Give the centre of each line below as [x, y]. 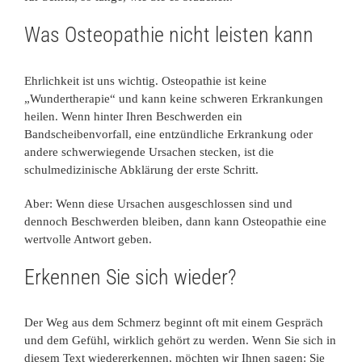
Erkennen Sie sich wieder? [130, 277]
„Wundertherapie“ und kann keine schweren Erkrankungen [174, 98]
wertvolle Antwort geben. [88, 239]
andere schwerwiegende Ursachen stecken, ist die [149, 152]
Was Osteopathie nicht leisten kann [169, 34]
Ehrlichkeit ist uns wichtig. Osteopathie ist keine [145, 80]
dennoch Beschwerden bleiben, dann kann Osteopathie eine [175, 221]
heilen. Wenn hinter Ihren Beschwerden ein [133, 116]
